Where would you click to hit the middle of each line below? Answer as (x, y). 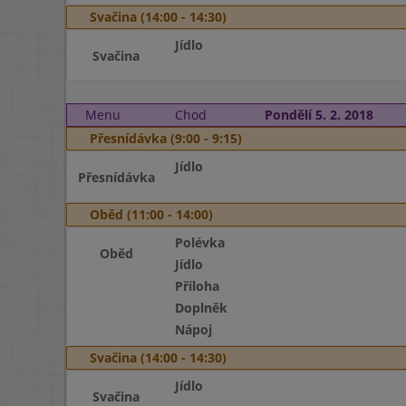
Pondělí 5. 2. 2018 (319, 115)
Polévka (199, 242)
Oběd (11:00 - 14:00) (151, 214)
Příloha (197, 286)
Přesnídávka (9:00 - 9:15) (166, 138)
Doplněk (201, 308)
